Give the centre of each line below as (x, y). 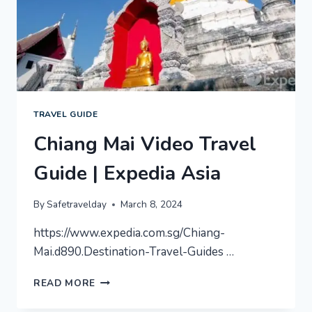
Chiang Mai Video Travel (145, 144)
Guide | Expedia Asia (127, 173)
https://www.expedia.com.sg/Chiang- (129, 233)
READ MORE (65, 283)
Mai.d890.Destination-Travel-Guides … (134, 252)
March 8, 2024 (152, 205)
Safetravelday (77, 205)
